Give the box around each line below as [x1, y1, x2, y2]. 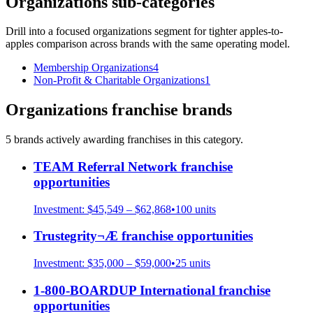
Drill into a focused [6, 25, 93, 38]
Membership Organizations [34, 61, 153, 74]
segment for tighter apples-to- [152, 25, 283, 38]
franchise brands [108, 101, 232, 119]
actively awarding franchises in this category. [43, 133, 243, 146]
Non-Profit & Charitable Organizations [34, 74, 205, 87]
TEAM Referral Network [34, 159, 177, 174]
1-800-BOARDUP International [34, 282, 215, 298]
